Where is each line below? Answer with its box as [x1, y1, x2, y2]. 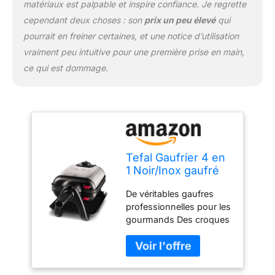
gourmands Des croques [126, 214, 230, 225]
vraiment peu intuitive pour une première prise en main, [23, 46, 244, 57]
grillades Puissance [126, 252, 206, 263]
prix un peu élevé [144, 14, 215, 25]
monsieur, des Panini [126, 227, 213, 238]
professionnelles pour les [126, 201, 231, 212]
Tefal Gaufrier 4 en [126, 151, 226, 165]
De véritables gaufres [126, 188, 214, 199]
